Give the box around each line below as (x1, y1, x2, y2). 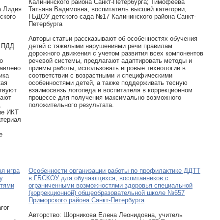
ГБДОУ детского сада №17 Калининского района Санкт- (28, 13, 196, 20)
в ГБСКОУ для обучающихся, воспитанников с (28, 174, 168, 182)
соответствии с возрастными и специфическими (28, 72, 172, 79)
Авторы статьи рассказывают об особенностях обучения (28, 35, 197, 42)
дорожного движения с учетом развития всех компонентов (28, 50, 203, 57)
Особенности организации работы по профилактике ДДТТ (28, 167, 200, 174)
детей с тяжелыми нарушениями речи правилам (28, 42, 172, 50)
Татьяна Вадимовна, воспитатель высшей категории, (28, 5, 187, 13)
